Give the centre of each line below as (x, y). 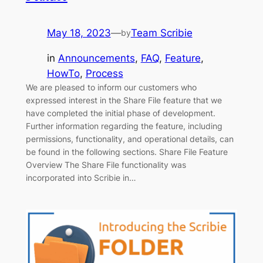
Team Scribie (161, 33)
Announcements (96, 58)
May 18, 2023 (79, 33)
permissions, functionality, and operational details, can (129, 139)
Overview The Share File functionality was (106, 164)
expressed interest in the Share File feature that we (124, 100)
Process (104, 73)
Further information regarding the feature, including (124, 126)
